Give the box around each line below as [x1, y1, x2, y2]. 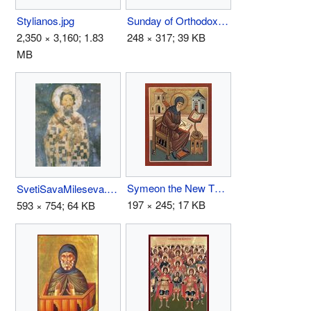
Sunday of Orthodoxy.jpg [218, 12, 228, 28]
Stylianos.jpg [17, 12, 74, 28]
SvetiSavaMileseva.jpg [107, 180, 117, 196]
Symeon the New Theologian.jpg [215, 180, 225, 195]
